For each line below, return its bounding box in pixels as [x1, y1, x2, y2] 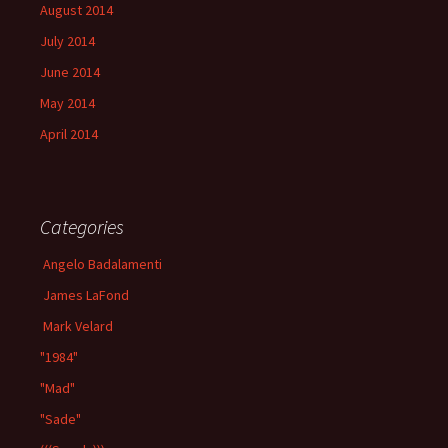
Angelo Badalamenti [40, 255, 162, 274]
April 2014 [40, 125, 98, 144]
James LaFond [40, 286, 129, 305]
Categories [40, 214, 124, 240]
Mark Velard [40, 317, 113, 336]
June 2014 [40, 63, 100, 82]
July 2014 [40, 32, 95, 51]
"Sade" [40, 410, 81, 429]
